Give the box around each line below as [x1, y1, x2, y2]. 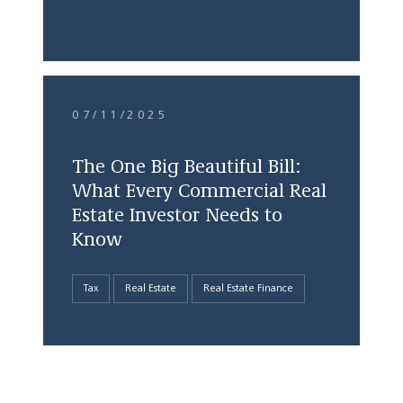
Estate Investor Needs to [72, 205, 282, 226]
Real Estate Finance [203, 282, 293, 294]
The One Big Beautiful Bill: [72, 157, 300, 177]
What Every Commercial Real [72, 181, 327, 201]
